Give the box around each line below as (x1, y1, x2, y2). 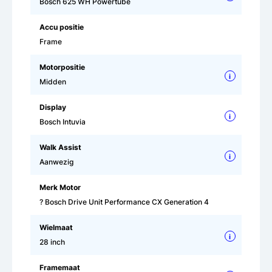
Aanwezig (39, 157, 73, 166)
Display (39, 102, 66, 112)
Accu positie (39, 22, 84, 32)
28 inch (39, 237, 65, 246)
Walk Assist (39, 142, 81, 152)
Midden (39, 76, 66, 86)
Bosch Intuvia (39, 117, 86, 126)
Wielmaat (39, 222, 73, 232)
